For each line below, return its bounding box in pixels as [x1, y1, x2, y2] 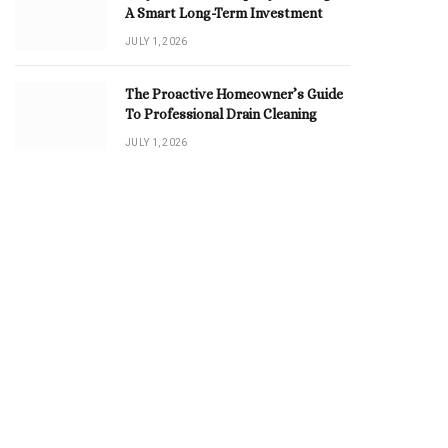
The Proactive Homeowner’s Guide [125, 86, 343, 102]
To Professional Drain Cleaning [125, 106, 317, 122]
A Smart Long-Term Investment [125, 5, 323, 21]
